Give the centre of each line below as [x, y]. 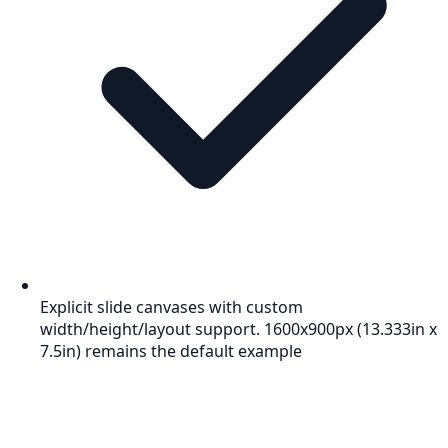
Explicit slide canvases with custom [171, 307]
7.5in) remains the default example [171, 351]
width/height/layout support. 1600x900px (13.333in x [238, 329]
